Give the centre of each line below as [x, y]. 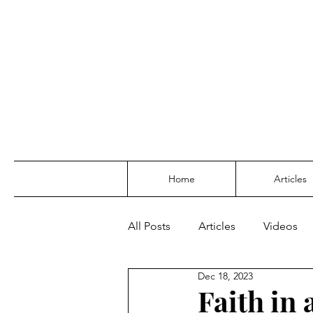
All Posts [149, 226]
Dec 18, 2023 [225, 276]
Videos [281, 226]
